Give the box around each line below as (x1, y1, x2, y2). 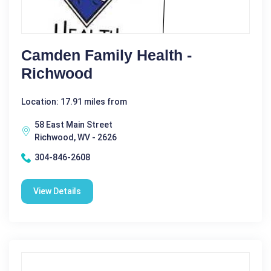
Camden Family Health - (21, 47, 192, 64)
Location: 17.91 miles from (21, 97, 127, 107)
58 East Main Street (34, 120, 113, 130)
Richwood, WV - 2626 (34, 132, 117, 143)
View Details (33, 186, 81, 197)
